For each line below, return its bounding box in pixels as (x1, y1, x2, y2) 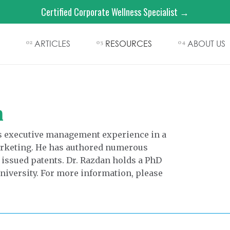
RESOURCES (105, 38, 152, 49)
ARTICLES (34, 38, 70, 49)
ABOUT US (187, 38, 225, 49)
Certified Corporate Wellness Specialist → (41, 5, 189, 18)
